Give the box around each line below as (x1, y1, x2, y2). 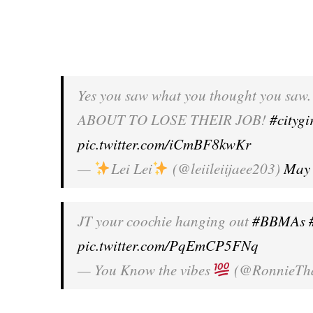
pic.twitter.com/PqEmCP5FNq (78, 235, 259, 255)
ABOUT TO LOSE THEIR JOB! (78, 110, 270, 129)
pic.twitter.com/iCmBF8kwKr (78, 134, 251, 154)
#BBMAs (252, 211, 305, 231)
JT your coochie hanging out (78, 211, 252, 231)
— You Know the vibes (78, 260, 214, 279)
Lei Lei (110, 159, 152, 178)
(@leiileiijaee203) (168, 159, 284, 178)
